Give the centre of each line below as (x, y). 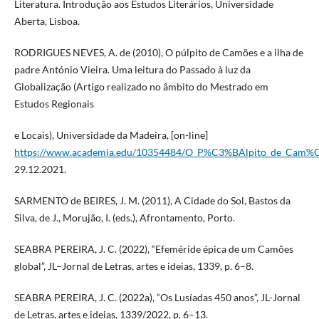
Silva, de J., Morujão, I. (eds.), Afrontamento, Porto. (124, 218)
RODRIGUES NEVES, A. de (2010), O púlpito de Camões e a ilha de (158, 53)
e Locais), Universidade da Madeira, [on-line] (111, 135)
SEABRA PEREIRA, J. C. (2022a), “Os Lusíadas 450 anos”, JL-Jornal (157, 298)
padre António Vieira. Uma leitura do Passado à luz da (132, 70)
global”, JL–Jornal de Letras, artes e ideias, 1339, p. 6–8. (134, 266)
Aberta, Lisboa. (47, 21)
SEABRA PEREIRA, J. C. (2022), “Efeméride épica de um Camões (153, 249)
